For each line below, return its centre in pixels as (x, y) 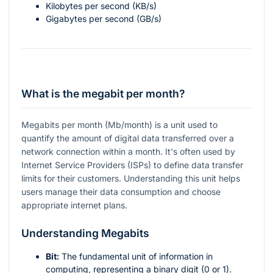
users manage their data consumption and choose (121, 191)
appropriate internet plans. (74, 205)
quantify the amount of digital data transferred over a (128, 138)
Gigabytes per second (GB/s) (104, 19)
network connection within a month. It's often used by (128, 151)
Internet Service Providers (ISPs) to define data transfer (132, 165)
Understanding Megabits (85, 233)
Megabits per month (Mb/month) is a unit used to (119, 124)
